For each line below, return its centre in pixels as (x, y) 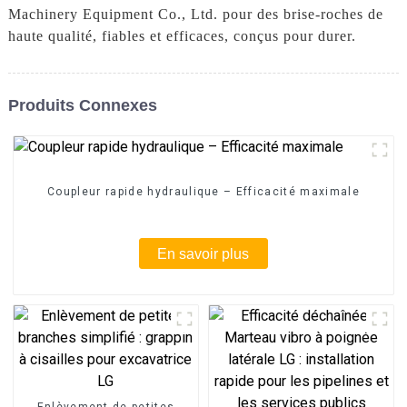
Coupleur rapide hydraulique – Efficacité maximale (203, 192)
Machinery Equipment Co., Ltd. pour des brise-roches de (195, 14)
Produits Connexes (82, 105)
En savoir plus (203, 253)
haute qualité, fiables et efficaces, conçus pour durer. (182, 35)
